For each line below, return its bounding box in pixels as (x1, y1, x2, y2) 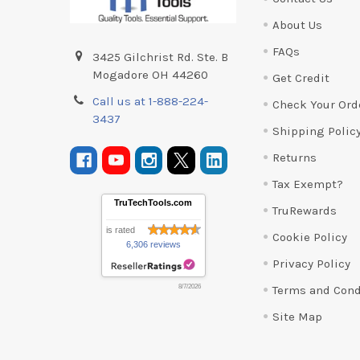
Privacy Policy (272, 256, 350, 271)
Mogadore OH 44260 (92, 67, 209, 82)
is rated (105, 224, 135, 235)
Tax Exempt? (272, 176, 343, 191)
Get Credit (272, 70, 329, 85)
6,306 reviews (125, 239, 181, 249)
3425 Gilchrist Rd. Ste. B (92, 50, 229, 64)
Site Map (272, 309, 322, 324)
